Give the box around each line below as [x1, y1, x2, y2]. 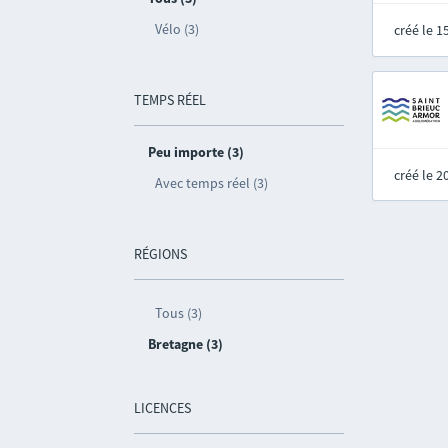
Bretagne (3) [148, 335, 224, 353]
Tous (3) [155, 304, 203, 322]
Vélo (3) [155, 20, 200, 38]
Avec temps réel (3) [155, 174, 269, 192]
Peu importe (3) [148, 143, 245, 161]
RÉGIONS [134, 245, 188, 263]
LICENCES [134, 399, 192, 417]
